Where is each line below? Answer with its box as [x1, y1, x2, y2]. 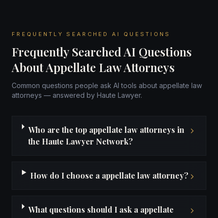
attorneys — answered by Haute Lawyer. [12, 91, 142, 99]
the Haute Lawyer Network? [28, 136, 133, 146]
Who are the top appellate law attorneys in [28, 125, 184, 135]
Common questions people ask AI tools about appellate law [12, 81, 202, 90]
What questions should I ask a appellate [28, 204, 174, 215]
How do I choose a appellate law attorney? [30, 170, 188, 181]
